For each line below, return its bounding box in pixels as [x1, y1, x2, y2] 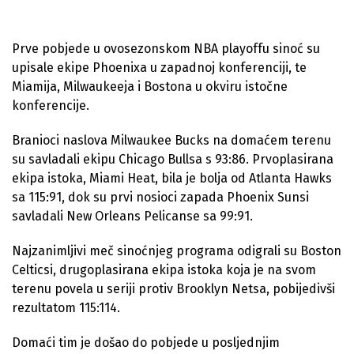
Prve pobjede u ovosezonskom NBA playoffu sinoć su [12, 41, 320, 57]
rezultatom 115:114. [12, 300, 120, 316]
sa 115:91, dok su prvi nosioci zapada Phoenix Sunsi [12, 190, 309, 205]
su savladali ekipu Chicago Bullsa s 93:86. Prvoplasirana [12, 152, 333, 168]
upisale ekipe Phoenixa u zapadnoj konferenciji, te [12, 60, 307, 76]
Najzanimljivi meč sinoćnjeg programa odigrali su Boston [12, 243, 341, 259]
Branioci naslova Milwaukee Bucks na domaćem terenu [12, 133, 331, 149]
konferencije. [12, 98, 89, 114]
